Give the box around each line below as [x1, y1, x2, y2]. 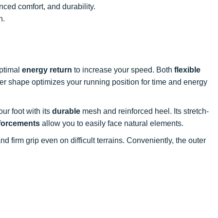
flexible [174, 65, 200, 74]
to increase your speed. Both [72, 65, 174, 74]
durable [52, 107, 80, 115]
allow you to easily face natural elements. [40, 119, 183, 127]
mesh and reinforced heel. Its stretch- [80, 107, 209, 115]
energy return [22, 65, 72, 74]
